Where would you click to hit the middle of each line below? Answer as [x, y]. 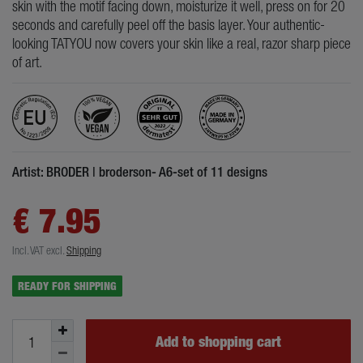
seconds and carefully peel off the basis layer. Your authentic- [169, 25]
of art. [27, 62]
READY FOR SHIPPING [67, 286]
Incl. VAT [28, 251]
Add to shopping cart [218, 342]
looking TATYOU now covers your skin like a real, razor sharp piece [181, 44]
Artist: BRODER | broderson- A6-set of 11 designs [140, 172]
